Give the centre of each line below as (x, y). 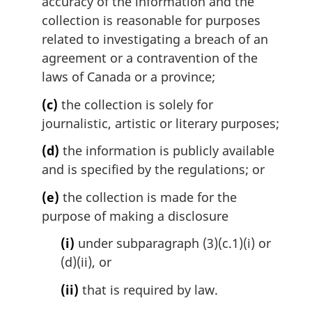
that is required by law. (148, 290)
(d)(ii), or (86, 262)
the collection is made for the (148, 197)
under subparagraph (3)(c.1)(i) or (173, 243)
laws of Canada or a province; (128, 77)
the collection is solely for (135, 104)
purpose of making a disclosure (135, 216)
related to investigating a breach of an (155, 39)
